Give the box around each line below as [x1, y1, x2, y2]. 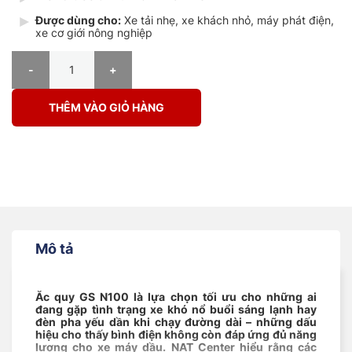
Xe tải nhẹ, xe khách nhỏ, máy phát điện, [121, 13, 334, 27]
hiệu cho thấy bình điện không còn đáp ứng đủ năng [35, 327, 317, 341]
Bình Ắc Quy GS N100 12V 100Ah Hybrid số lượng [11, 51, 258, 64]
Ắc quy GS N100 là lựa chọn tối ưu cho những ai [35, 289, 317, 303]
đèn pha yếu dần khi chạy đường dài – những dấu [35, 314, 317, 328]
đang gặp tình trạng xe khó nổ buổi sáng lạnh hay [35, 302, 317, 316]
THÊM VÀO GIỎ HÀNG [49, 101, 164, 114]
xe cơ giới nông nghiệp [35, 25, 152, 39]
